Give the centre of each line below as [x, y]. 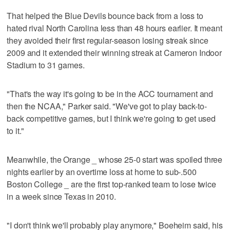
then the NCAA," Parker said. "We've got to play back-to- [107, 106]
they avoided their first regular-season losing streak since [108, 40]
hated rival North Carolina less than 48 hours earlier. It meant [114, 28]
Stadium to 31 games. [46, 65]
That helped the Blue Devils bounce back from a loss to [105, 15]
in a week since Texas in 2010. [62, 196]
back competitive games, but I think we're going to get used [111, 118]
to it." [16, 130]
